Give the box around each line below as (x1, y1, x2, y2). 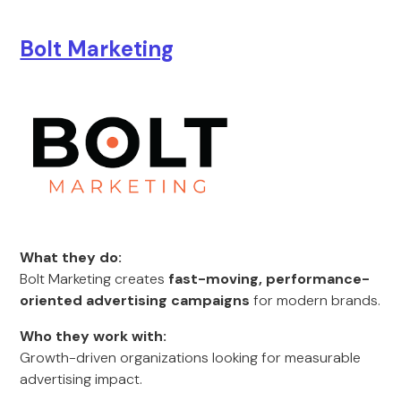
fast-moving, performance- (168, 269, 371, 288)
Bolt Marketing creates (20, 269, 169, 288)
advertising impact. (20, 370, 143, 388)
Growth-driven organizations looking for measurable (20, 348, 362, 367)
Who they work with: (20, 327, 167, 346)
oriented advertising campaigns (20, 291, 251, 310)
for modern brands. (250, 291, 381, 310)
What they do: (20, 248, 123, 267)
